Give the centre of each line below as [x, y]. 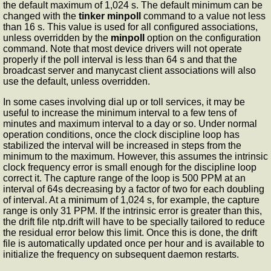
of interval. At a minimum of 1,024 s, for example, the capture [131, 200]
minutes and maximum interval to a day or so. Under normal [130, 124]
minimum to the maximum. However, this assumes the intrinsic [135, 157]
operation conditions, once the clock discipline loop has [121, 135]
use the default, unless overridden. [77, 82]
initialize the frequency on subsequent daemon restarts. [122, 255]
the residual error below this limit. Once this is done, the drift [130, 233]
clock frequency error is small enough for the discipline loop [130, 168]
